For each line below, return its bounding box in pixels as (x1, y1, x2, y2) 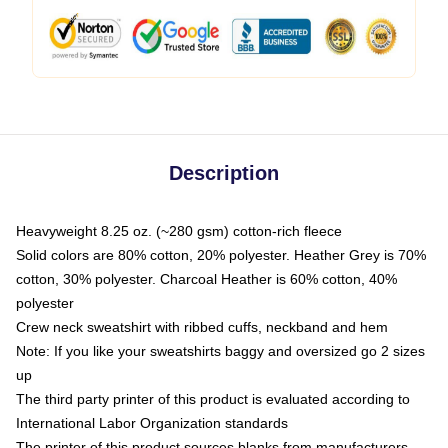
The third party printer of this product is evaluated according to (16, 391, 410, 407)
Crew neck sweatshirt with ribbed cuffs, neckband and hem (16, 319, 388, 335)
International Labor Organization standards (16, 415, 288, 431)
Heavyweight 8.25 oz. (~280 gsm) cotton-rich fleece (16, 223, 342, 239)
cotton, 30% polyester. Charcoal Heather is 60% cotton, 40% (16, 271, 397, 287)
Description (169, 162, 279, 184)
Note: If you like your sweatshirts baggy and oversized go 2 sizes (16, 343, 425, 359)
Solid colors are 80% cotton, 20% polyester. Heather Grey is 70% (16, 247, 426, 263)
